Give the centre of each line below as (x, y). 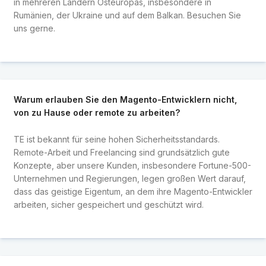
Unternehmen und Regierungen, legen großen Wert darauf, (129, 178)
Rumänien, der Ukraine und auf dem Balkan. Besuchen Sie (127, 15)
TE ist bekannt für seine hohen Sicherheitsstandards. (116, 139)
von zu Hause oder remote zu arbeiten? (96, 113)
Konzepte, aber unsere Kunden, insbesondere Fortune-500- (132, 165)
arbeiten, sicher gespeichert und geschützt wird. (108, 204)
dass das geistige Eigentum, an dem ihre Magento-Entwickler (133, 191)
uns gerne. (34, 28)
